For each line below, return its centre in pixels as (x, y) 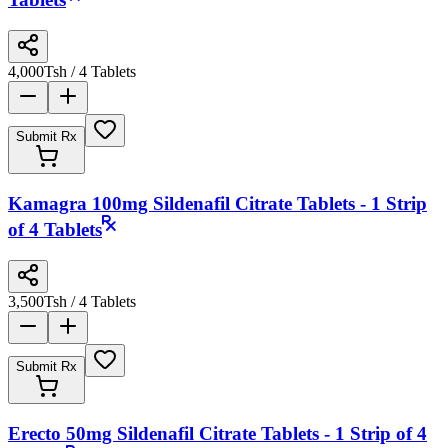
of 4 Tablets (55, 230)
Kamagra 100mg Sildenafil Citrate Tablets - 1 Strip (217, 204)
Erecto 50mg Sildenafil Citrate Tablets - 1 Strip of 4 (217, 433)
